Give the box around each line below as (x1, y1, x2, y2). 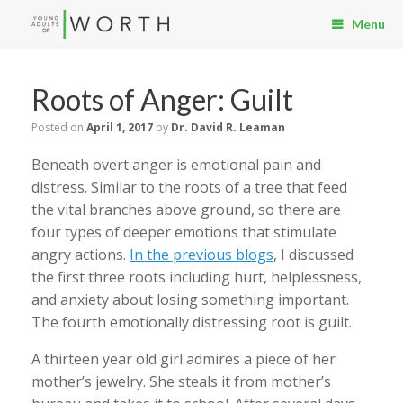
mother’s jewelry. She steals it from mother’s (31, 372, 331, 391)
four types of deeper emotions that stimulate (31, 222, 336, 242)
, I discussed (273, 245, 354, 264)
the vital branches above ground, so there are (31, 200, 341, 219)
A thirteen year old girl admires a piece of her (31, 349, 336, 369)
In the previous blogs (130, 245, 273, 264)
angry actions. (31, 245, 130, 264)
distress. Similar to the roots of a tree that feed (31, 177, 347, 197)
